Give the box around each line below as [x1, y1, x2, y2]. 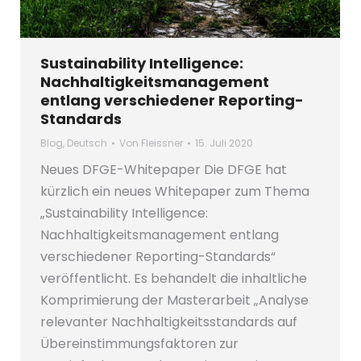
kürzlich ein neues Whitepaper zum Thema [40, 181, 309, 201]
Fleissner [141, 135, 183, 150]
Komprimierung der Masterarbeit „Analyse [40, 290, 309, 309]
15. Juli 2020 [195, 135, 253, 150]
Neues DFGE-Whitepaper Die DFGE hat [40, 160, 287, 179]
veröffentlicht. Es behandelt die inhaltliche [40, 268, 307, 288]
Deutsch [67, 135, 107, 150]
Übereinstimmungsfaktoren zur [40, 334, 239, 353]
